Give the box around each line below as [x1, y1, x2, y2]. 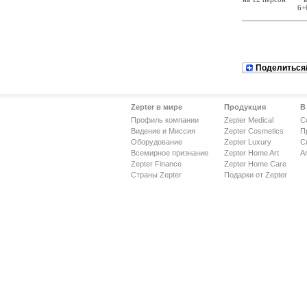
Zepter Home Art [224, 149, 279, 157]
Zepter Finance [131, 160, 182, 168]
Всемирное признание [131, 149, 208, 157]
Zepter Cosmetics [224, 127, 284, 135]
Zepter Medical [224, 116, 273, 124]
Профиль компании [131, 116, 199, 124]
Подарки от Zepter [224, 171, 287, 179]
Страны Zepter [131, 171, 182, 179]
